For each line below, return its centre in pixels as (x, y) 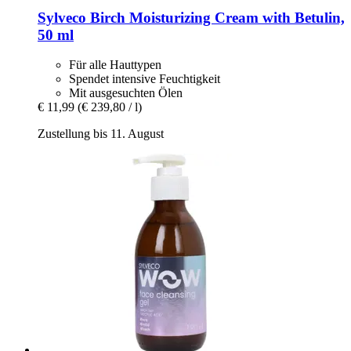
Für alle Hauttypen (115, 65)
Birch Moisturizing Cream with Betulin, (215, 17)
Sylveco (62, 17)
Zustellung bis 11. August (101, 134)
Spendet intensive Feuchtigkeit (145, 79)
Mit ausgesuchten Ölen (126, 93)
